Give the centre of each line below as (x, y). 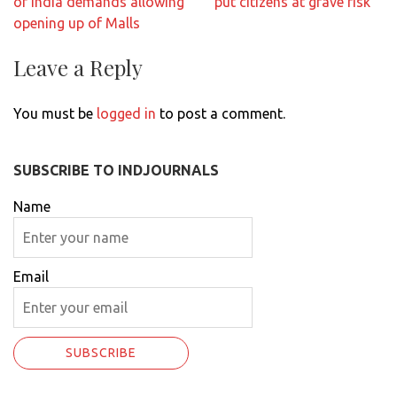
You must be (55, 113)
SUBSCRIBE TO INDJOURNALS (116, 170)
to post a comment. (221, 113)
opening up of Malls (77, 23)
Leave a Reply (78, 67)
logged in (126, 113)
